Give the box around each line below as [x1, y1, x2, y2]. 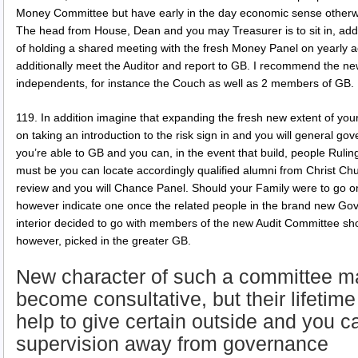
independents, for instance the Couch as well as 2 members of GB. [16, 76, 354, 89]
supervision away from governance [16, 332, 328, 356]
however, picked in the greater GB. [16, 233, 191, 247]
